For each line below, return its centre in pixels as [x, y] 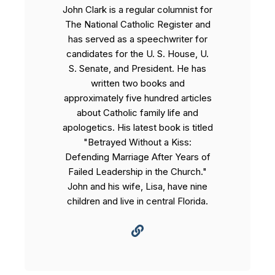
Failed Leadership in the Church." [137, 171]
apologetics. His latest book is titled [137, 127]
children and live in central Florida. [137, 201]
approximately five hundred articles [137, 98]
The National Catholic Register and [137, 24]
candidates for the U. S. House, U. [137, 53]
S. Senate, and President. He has [137, 68]
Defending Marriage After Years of [137, 157]
